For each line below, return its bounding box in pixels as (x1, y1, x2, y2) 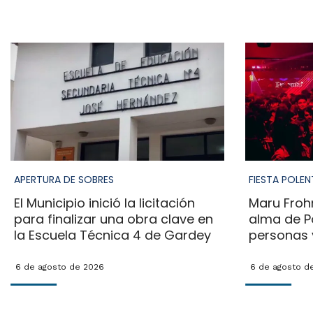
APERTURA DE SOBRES (13, 173, 114, 187)
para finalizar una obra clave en (13, 210, 213, 228)
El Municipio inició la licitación (13, 194, 195, 212)
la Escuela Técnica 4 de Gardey (13, 226, 211, 245)
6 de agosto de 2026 (15, 262, 104, 272)
